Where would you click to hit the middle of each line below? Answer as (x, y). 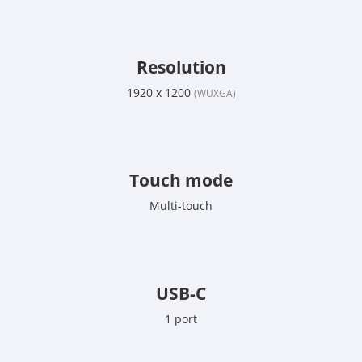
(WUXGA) (215, 94)
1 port (181, 319)
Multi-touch (181, 206)
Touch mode (181, 181)
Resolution (181, 67)
